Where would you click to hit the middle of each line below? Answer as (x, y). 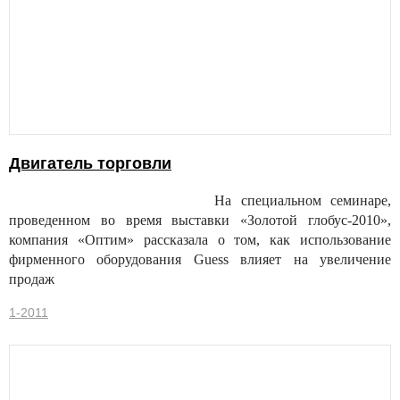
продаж (32, 279)
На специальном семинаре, (303, 201)
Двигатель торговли (90, 164)
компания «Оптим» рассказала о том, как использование (200, 240)
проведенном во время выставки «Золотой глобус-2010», (200, 221)
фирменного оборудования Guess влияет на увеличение (200, 260)
